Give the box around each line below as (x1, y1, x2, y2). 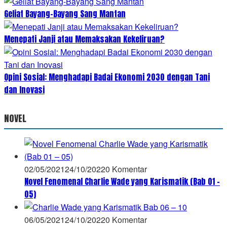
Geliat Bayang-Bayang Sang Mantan (4, 7, 126, 20)
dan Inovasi (4, 83, 45, 96)
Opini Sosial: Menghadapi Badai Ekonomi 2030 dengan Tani (4, 70, 210, 83)
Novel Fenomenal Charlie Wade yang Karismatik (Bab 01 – (24, 175, 220, 187)
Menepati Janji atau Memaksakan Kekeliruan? (4, 32, 165, 45)
